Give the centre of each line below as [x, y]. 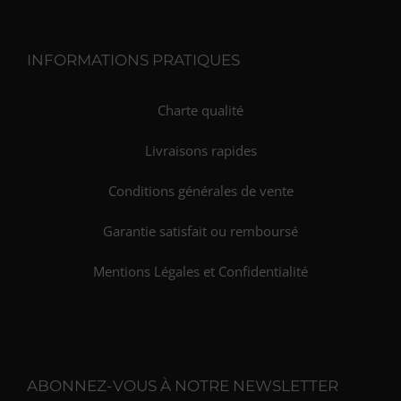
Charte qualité [200, 110]
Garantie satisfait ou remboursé [200, 231]
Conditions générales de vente [200, 191]
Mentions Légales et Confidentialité [200, 271]
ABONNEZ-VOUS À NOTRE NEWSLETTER [183, 386]
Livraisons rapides [200, 150]
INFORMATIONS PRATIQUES [133, 60]
